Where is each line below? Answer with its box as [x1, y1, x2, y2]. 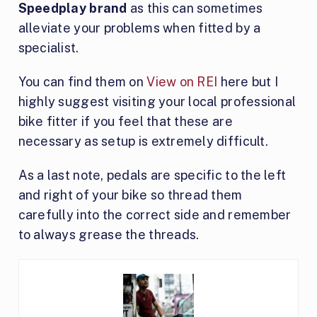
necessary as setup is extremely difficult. [18, 133, 268, 149]
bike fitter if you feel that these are [18, 113, 233, 129]
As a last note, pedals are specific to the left [18, 167, 287, 183]
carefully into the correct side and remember [18, 207, 292, 222]
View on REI [146, 74, 218, 89]
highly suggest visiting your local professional [18, 93, 296, 109]
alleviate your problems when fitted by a [18, 20, 261, 35]
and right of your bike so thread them [18, 187, 243, 202]
